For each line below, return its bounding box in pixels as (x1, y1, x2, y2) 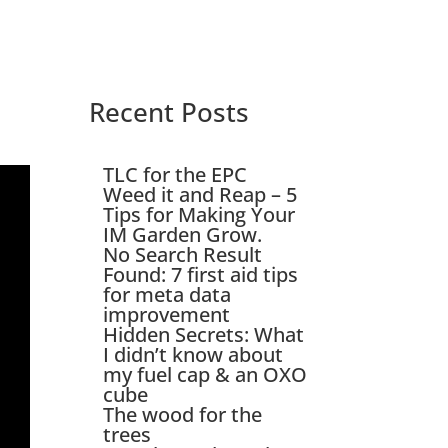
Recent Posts (89, 94, 250, 131)
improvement (103, 300, 231, 328)
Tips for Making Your (103, 200, 296, 228)
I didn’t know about (103, 340, 284, 368)
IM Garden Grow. (103, 220, 263, 248)
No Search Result (103, 240, 263, 268)
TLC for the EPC (103, 160, 248, 188)
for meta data (103, 280, 232, 308)
